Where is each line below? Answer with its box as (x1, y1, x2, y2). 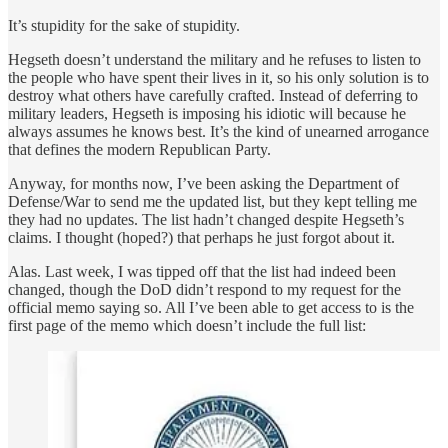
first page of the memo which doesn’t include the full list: (8, 316, 366, 334)
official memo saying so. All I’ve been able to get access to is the (8, 298, 414, 316)
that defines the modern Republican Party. (8, 140, 271, 158)
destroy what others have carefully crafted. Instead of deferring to (8, 86, 418, 104)
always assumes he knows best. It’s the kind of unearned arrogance (8, 122, 429, 140)
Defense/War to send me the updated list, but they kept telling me (8, 192, 417, 210)
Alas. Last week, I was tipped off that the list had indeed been (8, 262, 396, 280)
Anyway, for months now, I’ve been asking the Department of (8, 174, 399, 192)
